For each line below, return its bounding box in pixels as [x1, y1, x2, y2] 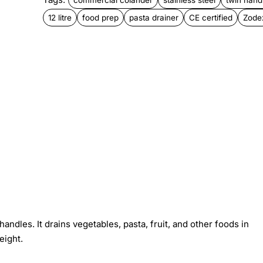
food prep [82, 12, 119, 22]
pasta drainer [129, 12, 178, 22]
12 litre [48, 12, 72, 22]
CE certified [188, 12, 232, 22]
